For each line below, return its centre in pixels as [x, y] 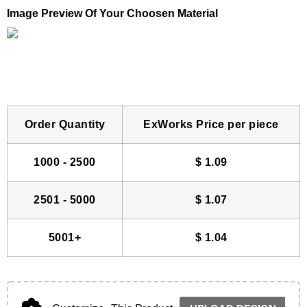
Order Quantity [65, 124]
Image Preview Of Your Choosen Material [112, 13]
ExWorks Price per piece [211, 124]
